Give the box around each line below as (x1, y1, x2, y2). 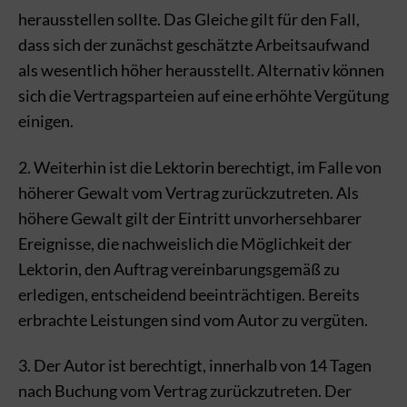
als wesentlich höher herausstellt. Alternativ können (18, 60, 384, 80)
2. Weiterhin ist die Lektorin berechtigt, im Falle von (18, 156, 382, 177)
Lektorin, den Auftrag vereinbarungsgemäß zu (18, 258, 340, 279)
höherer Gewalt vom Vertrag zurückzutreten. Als (18, 182, 359, 203)
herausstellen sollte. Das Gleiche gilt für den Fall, (18, 9, 360, 29)
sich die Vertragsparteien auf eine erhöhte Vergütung (18, 85, 389, 105)
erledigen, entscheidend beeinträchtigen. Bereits (18, 283, 360, 304)
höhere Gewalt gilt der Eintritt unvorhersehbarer (18, 207, 362, 228)
